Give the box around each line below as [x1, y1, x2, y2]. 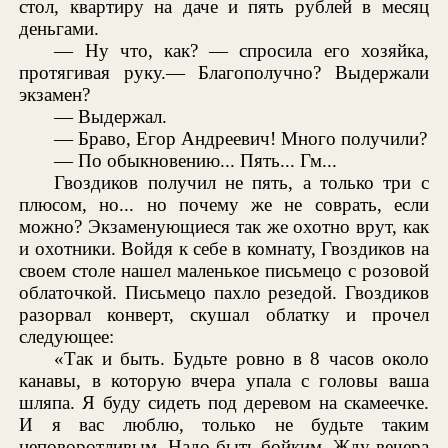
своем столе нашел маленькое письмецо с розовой [19, 259, 429, 281]
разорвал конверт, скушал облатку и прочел [19, 303, 429, 325]
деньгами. [19, 17, 100, 39]
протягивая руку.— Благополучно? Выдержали [19, 61, 429, 83]
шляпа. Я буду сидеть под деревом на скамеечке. [19, 391, 429, 413]
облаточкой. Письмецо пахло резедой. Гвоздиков [19, 281, 429, 303]
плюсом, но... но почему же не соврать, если [19, 193, 429, 215]
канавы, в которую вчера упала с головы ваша [19, 369, 429, 391]
